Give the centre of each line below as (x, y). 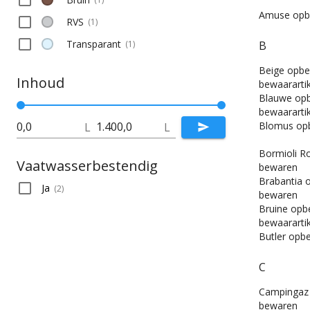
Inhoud (40, 82)
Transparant (94, 44)
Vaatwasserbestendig (87, 165)
